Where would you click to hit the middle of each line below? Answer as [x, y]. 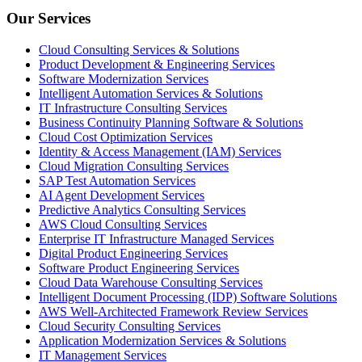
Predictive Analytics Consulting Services [142, 210]
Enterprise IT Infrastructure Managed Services [156, 239]
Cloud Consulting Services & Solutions [139, 50]
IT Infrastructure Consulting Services [133, 108]
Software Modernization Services [124, 79]
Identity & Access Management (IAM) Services [160, 152]
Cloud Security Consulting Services [130, 326]
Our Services [48, 19]
